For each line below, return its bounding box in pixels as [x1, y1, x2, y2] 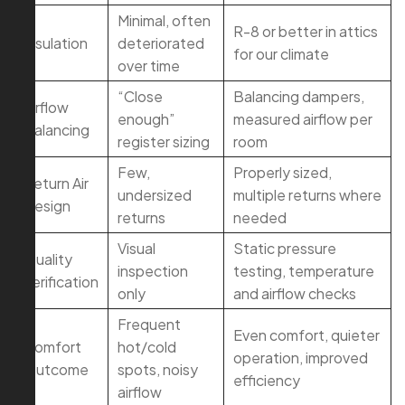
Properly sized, [233, 163, 332, 183]
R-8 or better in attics [233, 22, 378, 42]
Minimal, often [118, 11, 211, 31]
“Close [118, 87, 163, 107]
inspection [118, 261, 188, 281]
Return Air [24, 174, 89, 193]
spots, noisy [118, 360, 198, 380]
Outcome [24, 360, 89, 380]
